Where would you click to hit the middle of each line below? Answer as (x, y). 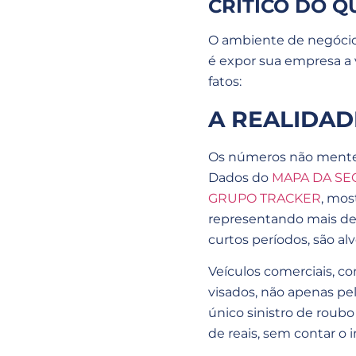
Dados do (240, 177)
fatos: (225, 82)
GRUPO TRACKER (265, 198)
